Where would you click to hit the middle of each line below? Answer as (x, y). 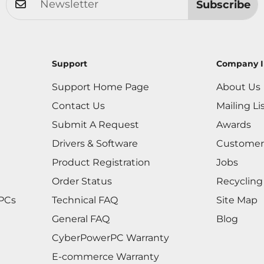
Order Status (82, 181)
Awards (234, 125)
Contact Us (78, 106)
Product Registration (101, 162)
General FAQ (80, 219)
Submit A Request (95, 125)
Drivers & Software (95, 143)
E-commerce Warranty (105, 257)
